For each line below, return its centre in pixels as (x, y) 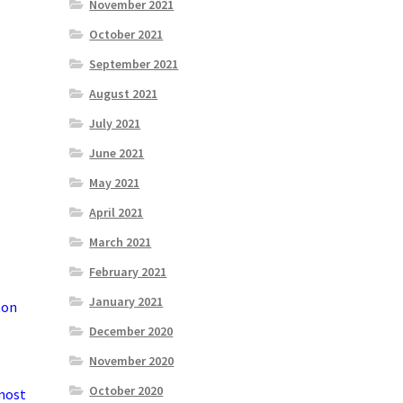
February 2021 (128, 272)
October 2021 (126, 35)
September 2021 (134, 64)
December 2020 (131, 331)
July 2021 (115, 124)
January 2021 (126, 302)
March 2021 (121, 242)
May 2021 (115, 183)
